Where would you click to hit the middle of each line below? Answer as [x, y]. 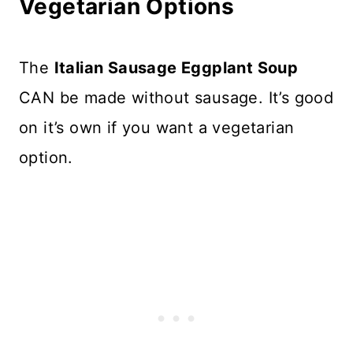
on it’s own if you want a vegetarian [157, 127]
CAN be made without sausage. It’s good [176, 97]
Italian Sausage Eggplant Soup [176, 67]
